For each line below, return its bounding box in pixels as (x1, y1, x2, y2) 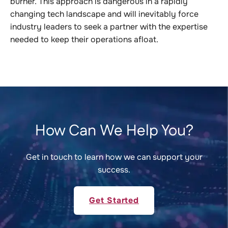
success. (98, 164, 130, 175)
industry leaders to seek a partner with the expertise (10, 21, 208, 32)
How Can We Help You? (35, 120, 193, 142)
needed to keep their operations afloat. (10, 34, 158, 45)
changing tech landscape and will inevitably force (10, 9, 198, 19)
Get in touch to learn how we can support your (25, 152, 203, 162)
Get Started (89, 195, 139, 206)
